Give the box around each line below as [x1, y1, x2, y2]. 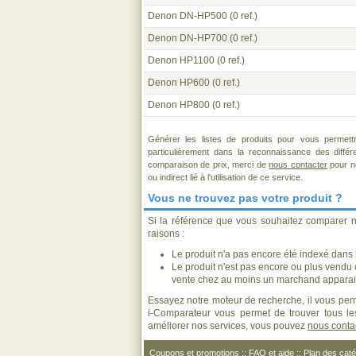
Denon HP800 [148, 99, 210, 110]
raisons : [148, 228, 184, 239]
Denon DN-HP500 [148, 10, 227, 21]
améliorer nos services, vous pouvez [148, 320, 308, 331]
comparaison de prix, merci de [148, 160, 269, 169]
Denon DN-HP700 [148, 33, 227, 44]
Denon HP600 [148, 77, 210, 88]
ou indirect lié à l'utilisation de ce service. [148, 172, 303, 182]
